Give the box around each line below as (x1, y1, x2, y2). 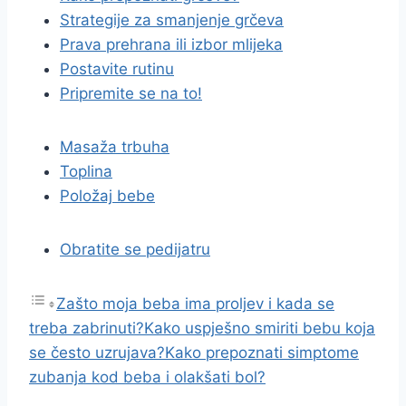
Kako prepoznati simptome (165, 343, 359, 362)
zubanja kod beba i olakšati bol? (29, 368, 266, 386)
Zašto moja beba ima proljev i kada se (56, 295, 334, 313)
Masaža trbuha (60, 138, 169, 156)
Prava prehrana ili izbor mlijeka (60, 35, 283, 53)
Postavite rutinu (60, 60, 174, 78)
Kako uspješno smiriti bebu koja (144, 319, 375, 337)
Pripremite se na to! (60, 84, 202, 102)
